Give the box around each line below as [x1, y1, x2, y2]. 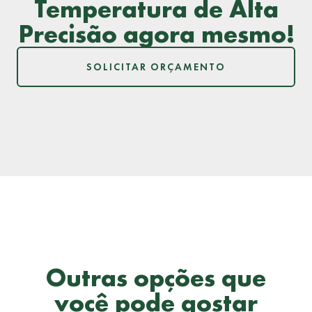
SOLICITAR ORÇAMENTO [86, 61, 226, 74]
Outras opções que [46, 261, 266, 295]
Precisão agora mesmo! [17, 17, 295, 51]
